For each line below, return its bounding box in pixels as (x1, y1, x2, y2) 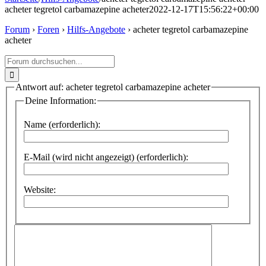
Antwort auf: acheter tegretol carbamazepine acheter (15, 81, 210, 92)
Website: (24, 185, 56, 195)
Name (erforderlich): (24, 119, 100, 130)
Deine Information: (25, 96, 96, 106)
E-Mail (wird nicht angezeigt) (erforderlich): (24, 152, 188, 163)
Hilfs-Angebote (67, 24, 125, 34)
